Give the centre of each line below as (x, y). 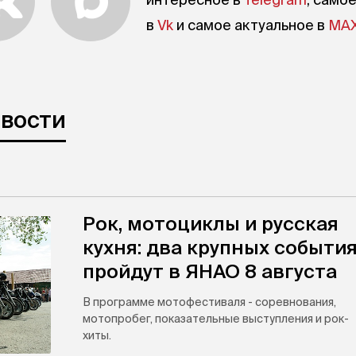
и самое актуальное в (251, 25)
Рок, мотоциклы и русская (211, 224)
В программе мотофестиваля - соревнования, (209, 302)
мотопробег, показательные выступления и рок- (216, 319)
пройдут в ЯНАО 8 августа (210, 271)
